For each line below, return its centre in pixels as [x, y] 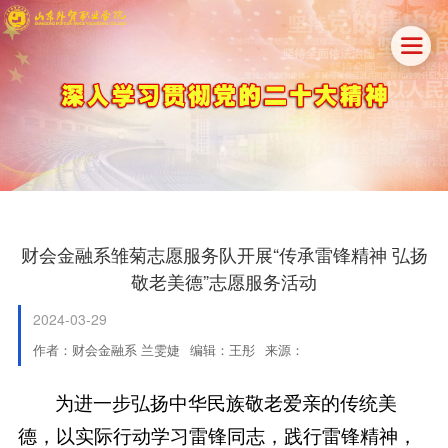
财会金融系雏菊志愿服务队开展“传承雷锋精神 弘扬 [224, 253]
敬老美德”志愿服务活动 [224, 280]
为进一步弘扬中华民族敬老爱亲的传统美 [226, 401]
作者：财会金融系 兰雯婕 [106, 349]
